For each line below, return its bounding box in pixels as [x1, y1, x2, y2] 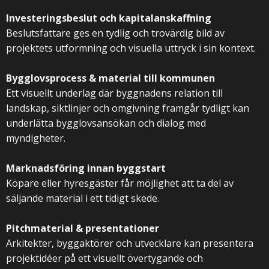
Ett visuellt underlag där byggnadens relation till [6, 86, 223, 100]
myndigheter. [6, 131, 65, 145]
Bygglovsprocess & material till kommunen [6, 71, 215, 85]
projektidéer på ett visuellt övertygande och [6, 252, 203, 265]
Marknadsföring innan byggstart [6, 162, 166, 175]
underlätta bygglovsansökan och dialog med [6, 116, 206, 130]
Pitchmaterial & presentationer [6, 222, 159, 235]
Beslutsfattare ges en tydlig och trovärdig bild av [6, 26, 225, 40]
